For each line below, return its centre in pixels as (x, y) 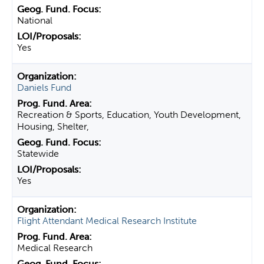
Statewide (38, 154)
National (35, 20)
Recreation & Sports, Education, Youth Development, (129, 115)
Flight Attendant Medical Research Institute (107, 221)
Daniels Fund (44, 88)
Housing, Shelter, (53, 126)
